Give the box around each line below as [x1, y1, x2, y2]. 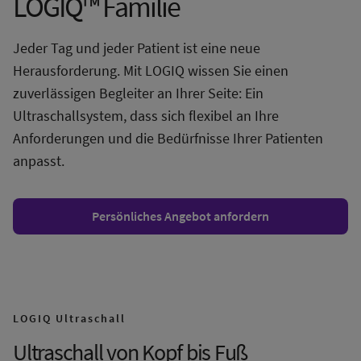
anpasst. [13, 151, 64, 170]
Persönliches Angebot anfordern [92, 208, 269, 224]
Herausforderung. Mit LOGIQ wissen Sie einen [13, 61, 288, 80]
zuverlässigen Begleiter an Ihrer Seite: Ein [13, 84, 263, 102]
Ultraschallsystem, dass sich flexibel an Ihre [13, 106, 279, 125]
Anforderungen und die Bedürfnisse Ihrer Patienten [13, 129, 323, 147]
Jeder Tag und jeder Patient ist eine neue [13, 39, 260, 57]
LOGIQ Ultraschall [13, 311, 126, 326]
